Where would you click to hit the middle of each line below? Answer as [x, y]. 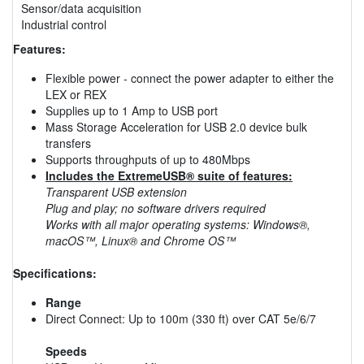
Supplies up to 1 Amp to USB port [132, 110]
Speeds [66, 351]
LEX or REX [76, 94]
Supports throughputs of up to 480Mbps [148, 159]
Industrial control [64, 24]
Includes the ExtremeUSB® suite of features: [169, 175]
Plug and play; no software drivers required [156, 208]
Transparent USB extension [116, 191]
